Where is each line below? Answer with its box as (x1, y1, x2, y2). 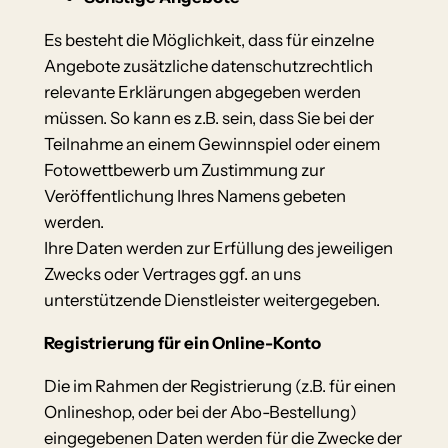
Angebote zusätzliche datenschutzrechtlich (43, 55, 373, 76)
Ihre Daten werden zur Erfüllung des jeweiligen (43, 237, 393, 258)
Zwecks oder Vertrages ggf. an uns (43, 263, 301, 284)
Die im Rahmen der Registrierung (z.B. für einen (43, 375, 396, 396)
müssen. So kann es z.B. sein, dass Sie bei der (43, 107, 374, 128)
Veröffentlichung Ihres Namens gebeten (43, 185, 346, 206)
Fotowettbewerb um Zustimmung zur (43, 159, 325, 180)
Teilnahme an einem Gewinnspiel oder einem (43, 133, 380, 154)
